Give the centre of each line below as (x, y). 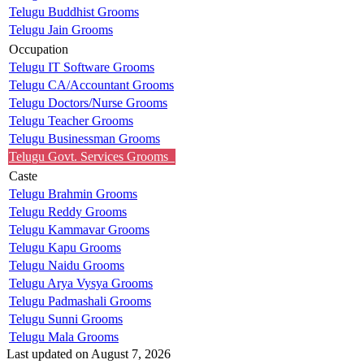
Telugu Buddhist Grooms (74, 11)
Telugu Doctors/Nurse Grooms (88, 102)
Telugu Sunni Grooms (66, 318)
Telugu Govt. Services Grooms (92, 156)
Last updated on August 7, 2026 (89, 353)
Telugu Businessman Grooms (84, 138)
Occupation (39, 49)
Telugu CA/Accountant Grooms (91, 84)
